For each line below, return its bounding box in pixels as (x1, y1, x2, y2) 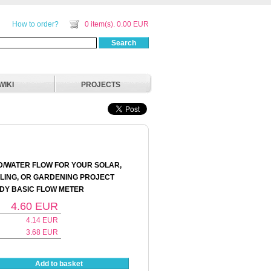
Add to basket (35, 259, 83, 268)
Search (111, 38, 136, 47)
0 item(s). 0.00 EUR (85, 20, 149, 28)
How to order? (12, 20, 59, 28)
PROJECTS (80, 80, 120, 89)
